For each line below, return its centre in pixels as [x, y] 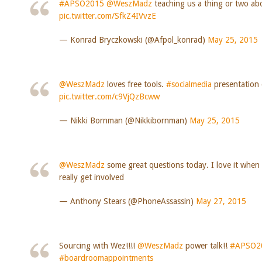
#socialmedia [189, 84]
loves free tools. [135, 84]
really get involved [91, 177]
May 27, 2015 [221, 201]
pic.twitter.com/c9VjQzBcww [109, 96]
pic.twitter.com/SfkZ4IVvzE [107, 15]
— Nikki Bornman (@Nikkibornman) [124, 120]
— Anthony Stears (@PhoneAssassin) [127, 201]
